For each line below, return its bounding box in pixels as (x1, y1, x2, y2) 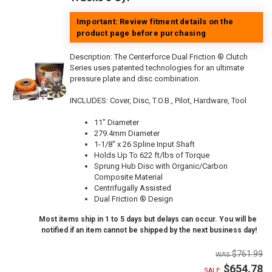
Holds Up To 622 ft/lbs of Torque (94, 151, 209, 160)
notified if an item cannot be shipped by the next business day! (41, 226, 257, 235)
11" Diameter (94, 118, 139, 127)
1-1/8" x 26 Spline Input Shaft (94, 140, 195, 149)
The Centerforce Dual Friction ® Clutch (114, 52, 248, 62)
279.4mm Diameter (94, 129, 160, 138)
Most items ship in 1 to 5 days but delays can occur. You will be (39, 215, 257, 224)
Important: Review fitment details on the (76, 17, 233, 27)
